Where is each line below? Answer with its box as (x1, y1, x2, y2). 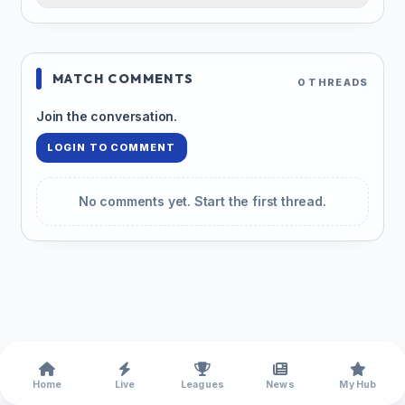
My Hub (339, 379, 377, 391)
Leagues (180, 379, 225, 391)
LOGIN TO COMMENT (47, 141, 176, 155)
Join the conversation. (36, 108, 178, 125)
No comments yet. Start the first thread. (79, 193, 326, 210)
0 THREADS (297, 75, 369, 89)
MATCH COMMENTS (52, 71, 194, 88)
